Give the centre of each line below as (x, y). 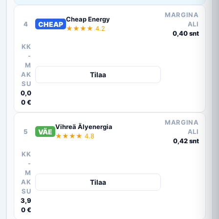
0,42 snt (186, 141)
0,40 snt (186, 33)
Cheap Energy (88, 19)
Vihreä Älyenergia (84, 127)
